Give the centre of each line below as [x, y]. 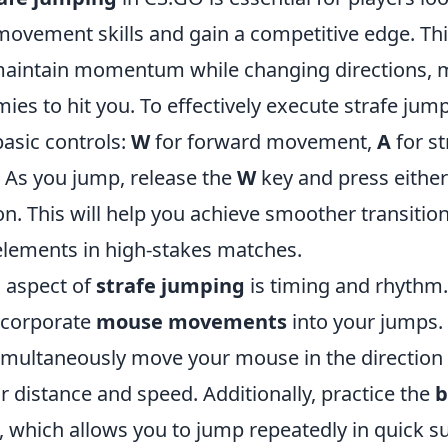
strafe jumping [170, 285]
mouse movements [191, 321]
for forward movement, [263, 141]
